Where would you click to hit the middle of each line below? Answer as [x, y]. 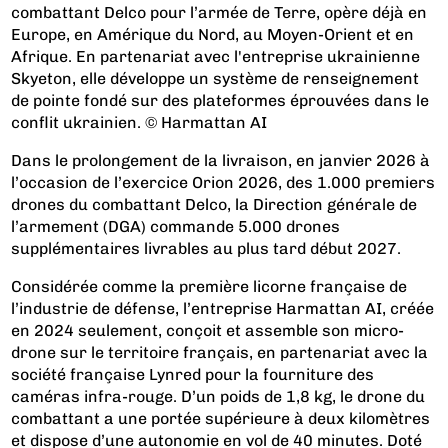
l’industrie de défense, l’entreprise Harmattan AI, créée [223, 308]
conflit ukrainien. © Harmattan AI [139, 122]
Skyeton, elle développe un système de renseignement [215, 78]
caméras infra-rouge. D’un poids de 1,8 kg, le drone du [218, 396]
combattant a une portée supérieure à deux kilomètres [221, 418]
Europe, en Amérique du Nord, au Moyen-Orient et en [213, 34]
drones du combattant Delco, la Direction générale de [214, 204]
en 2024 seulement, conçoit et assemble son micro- [208, 330]
